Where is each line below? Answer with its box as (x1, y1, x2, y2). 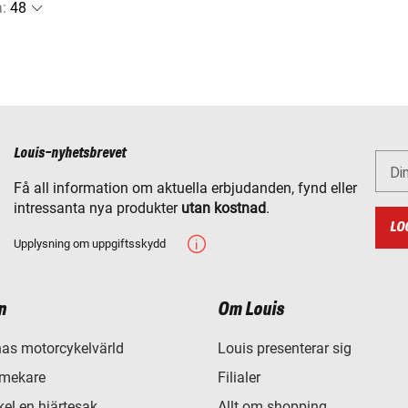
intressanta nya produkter (14, 199, 181, 218)
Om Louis (218, 300, 284, 321)
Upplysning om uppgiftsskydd (14, 237, 166, 251)
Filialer (218, 369, 260, 387)
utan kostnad (181, 199, 266, 218)
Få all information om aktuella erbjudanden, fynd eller (14, 179, 357, 198)
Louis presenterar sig (218, 340, 352, 358)
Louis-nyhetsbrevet (14, 146, 126, 162)
